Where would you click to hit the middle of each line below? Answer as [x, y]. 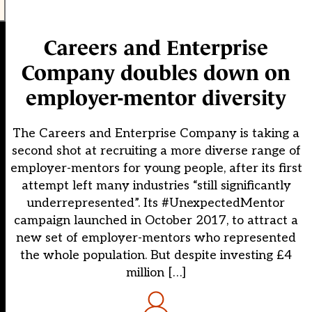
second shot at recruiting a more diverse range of [156, 151]
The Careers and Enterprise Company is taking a [156, 134]
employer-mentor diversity [156, 98]
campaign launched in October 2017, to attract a [156, 221]
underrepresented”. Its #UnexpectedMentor [156, 203]
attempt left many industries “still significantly [156, 186]
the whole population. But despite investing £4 [156, 256]
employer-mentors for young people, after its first [156, 169]
